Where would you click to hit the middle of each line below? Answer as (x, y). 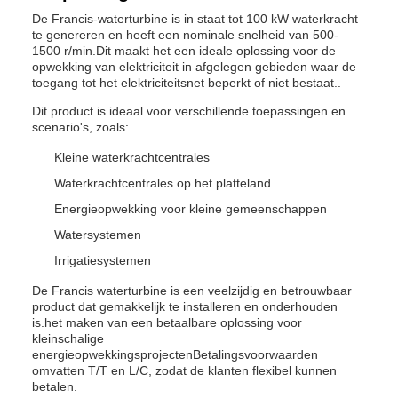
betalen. (55, 386)
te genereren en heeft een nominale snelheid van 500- (185, 35)
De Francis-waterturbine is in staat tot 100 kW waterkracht (195, 19)
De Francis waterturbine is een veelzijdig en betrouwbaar (192, 291)
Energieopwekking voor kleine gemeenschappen (191, 209)
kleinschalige (68, 338)
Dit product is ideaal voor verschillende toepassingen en (189, 111)
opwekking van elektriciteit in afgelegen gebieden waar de (194, 67)
